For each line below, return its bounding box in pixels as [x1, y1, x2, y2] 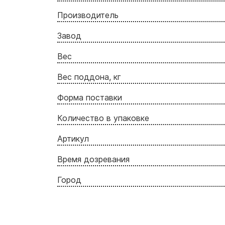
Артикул [57, 133, 89, 144]
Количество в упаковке [57, 113, 149, 123]
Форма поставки [57, 92, 122, 102]
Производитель [57, 10, 119, 20]
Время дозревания [57, 154, 130, 164]
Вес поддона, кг [57, 71, 121, 82]
